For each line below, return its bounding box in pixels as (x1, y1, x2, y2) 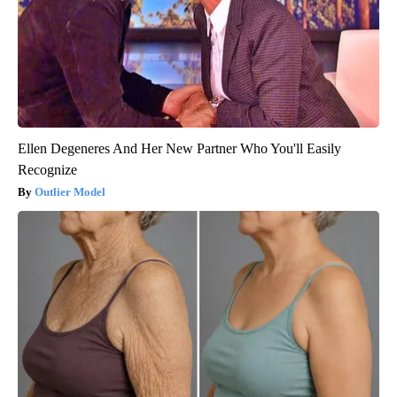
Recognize (18, 161, 77, 177)
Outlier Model (35, 184, 105, 198)
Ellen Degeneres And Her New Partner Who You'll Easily (18, 140, 341, 156)
